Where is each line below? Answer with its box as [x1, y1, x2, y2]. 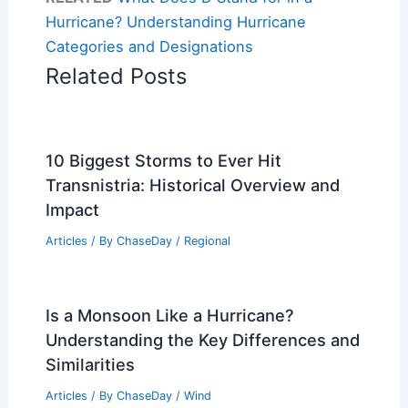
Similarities [45, 353, 135, 374]
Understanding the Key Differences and [45, 329, 360, 350]
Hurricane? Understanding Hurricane [45, 12, 306, 31]
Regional [183, 233, 230, 248]
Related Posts [45, 62, 187, 89]
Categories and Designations [45, 36, 253, 56]
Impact [45, 199, 99, 219]
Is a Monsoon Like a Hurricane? [45, 304, 294, 325]
